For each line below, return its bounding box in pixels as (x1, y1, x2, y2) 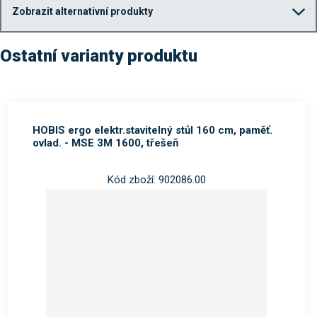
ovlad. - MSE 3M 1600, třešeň (32, 137, 178, 150)
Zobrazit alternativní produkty (12, 5, 153, 17)
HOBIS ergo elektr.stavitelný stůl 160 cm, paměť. (32, 124, 272, 137)
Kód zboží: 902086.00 (107, 173, 206, 187)
